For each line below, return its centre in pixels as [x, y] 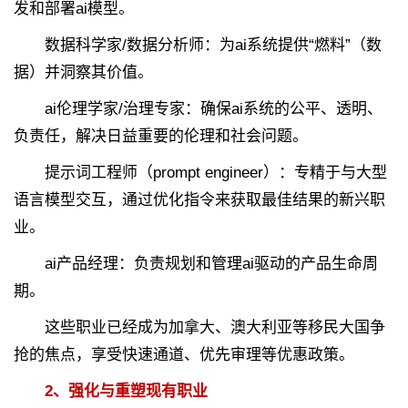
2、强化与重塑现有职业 [126, 392]
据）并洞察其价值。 [83, 73]
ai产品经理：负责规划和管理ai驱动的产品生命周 [196, 264]
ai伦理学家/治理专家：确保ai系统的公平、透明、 [198, 109]
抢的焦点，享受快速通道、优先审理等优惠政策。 [184, 355]
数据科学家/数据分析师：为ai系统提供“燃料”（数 [198, 46]
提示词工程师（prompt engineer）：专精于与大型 [200, 173]
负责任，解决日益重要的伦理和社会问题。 [161, 137]
